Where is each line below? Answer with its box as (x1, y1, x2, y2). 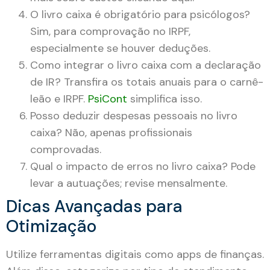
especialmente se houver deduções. (30, 40, 210, 55)
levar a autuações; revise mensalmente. (30, 175, 227, 190)
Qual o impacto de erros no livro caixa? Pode (30, 159, 256, 174)
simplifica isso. (127, 91, 202, 106)
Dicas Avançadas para (6, 195, 183, 218)
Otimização (6, 215, 96, 237)
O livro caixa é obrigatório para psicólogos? (30, 7, 250, 22)
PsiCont (88, 91, 127, 106)
